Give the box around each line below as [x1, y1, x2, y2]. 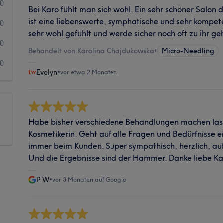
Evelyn [36, 67, 58, 77]
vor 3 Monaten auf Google [52, 175, 127, 183]
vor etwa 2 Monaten [60, 68, 117, 76]
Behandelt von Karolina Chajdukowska [28, 46, 155, 55]
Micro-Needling [162, 46, 215, 55]
